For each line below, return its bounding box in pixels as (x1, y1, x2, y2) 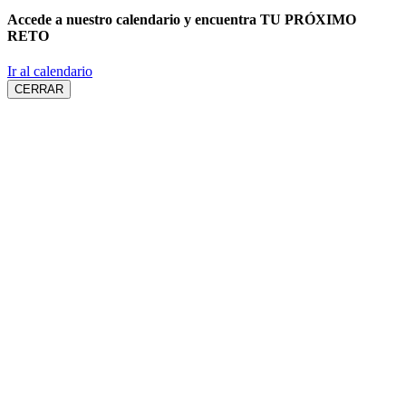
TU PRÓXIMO (260, 11, 356, 27)
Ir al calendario (7, 63, 92, 80)
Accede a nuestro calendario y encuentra (7, 11, 260, 27)
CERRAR (14, 82, 63, 97)
